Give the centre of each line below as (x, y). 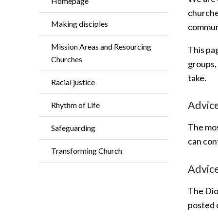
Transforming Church (87, 151)
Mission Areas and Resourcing (101, 46)
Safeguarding (73, 128)
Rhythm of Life (75, 105)
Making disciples (80, 24)
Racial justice (73, 82)
